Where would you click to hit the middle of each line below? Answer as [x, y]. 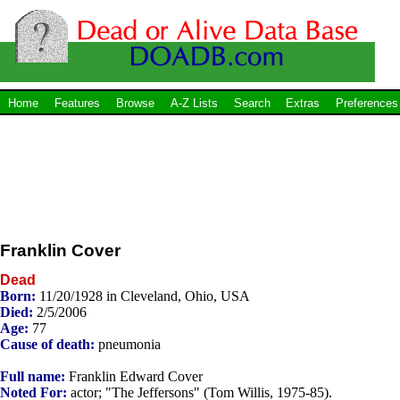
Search [252, 104]
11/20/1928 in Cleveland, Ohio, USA [145, 296]
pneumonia [128, 344]
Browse [135, 104]
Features [77, 104]
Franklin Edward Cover [134, 376]
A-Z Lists [194, 104]
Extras [303, 104]
